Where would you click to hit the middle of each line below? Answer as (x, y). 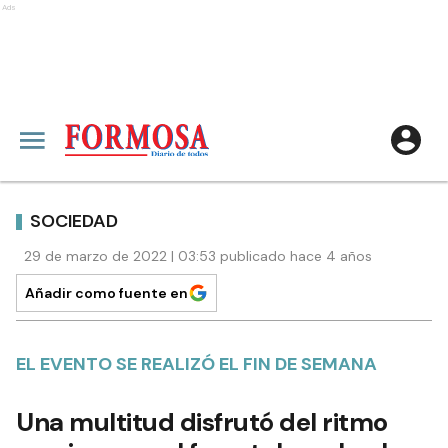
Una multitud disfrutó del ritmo (202, 422)
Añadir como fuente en (106, 293)
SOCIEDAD (74, 220)
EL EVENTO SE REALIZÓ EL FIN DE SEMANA (196, 364)
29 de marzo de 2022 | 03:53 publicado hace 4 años (198, 256)
